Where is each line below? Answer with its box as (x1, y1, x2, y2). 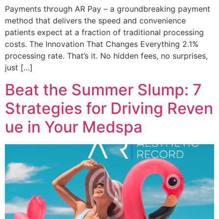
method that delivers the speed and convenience (5, 16, 186, 26)
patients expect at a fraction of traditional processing (5, 27, 204, 38)
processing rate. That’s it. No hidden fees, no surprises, (5, 51, 208, 61)
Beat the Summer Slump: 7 (5, 80, 202, 99)
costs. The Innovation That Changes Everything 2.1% (5, 39, 198, 49)
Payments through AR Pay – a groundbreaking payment (5, 4, 210, 14)
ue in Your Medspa (5, 117, 142, 136)
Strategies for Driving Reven (5, 98, 213, 118)
